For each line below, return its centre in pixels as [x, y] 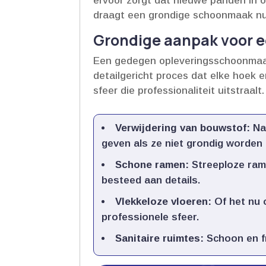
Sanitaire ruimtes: [160, 239]
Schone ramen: [152, 165]
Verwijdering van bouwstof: [183, 128]
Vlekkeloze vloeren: [164, 202]
